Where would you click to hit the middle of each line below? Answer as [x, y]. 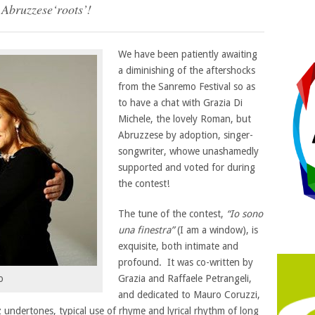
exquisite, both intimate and [178, 246]
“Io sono [244, 214]
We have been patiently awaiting [187, 54]
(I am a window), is [217, 230]
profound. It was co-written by [185, 262]
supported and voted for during [186, 167]
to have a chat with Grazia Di [180, 103]
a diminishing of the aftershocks [186, 70]
